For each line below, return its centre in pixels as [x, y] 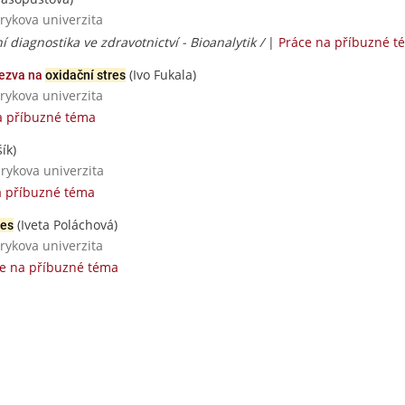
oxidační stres [85, 75]
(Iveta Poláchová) [66, 224]
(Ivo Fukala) [161, 74]
